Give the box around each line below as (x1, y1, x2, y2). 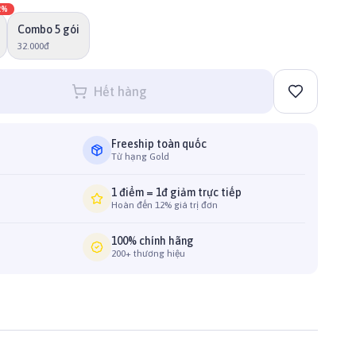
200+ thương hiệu (111, 248, 185, 259)
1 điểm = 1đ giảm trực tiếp (111, 186, 242, 199)
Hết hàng (93, 84, 147, 99)
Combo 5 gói (17, 23, 79, 36)
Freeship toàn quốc (111, 137, 207, 150)
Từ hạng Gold (111, 151, 169, 162)
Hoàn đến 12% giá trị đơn (111, 199, 218, 211)
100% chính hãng (111, 234, 194, 247)
